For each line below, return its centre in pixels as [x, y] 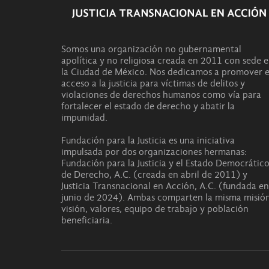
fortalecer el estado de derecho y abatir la [148, 106]
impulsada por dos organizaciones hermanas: [154, 152]
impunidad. [84, 117]
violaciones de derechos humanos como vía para [161, 95]
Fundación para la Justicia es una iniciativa [148, 140]
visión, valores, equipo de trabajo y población [155, 209]
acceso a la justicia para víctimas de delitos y [153, 83]
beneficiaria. [87, 220]
